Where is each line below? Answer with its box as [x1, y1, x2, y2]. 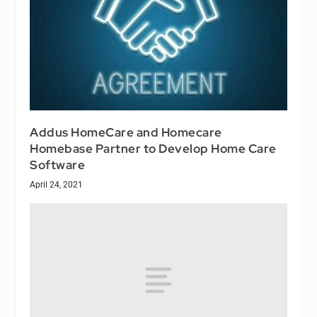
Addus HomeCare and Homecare [30, 125, 222, 141]
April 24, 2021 [30, 180, 83, 190]
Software [30, 157, 86, 173]
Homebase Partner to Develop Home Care [30, 141, 277, 157]
